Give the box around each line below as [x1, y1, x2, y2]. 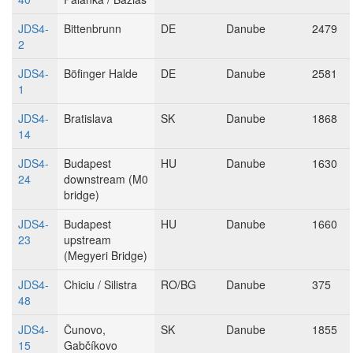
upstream [64, 232, 111, 247]
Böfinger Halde [64, 65, 138, 81]
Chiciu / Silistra [64, 277, 137, 292]
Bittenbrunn [64, 20, 121, 36]
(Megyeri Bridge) [64, 247, 147, 263]
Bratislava [64, 110, 113, 126]
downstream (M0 [64, 171, 148, 187]
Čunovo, [64, 321, 106, 337]
